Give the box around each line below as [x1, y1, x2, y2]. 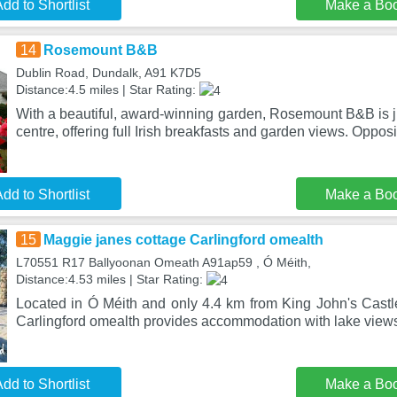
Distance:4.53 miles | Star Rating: [15, 272, 206, 286]
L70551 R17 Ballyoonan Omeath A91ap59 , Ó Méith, [15, 255, 311, 269]
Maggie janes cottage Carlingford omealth [43, 232, 323, 247]
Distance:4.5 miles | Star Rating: [15, 82, 199, 97]
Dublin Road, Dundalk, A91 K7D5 [15, 66, 201, 80]
